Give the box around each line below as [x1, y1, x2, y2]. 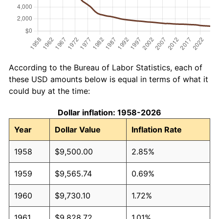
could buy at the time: [9, 86, 90, 96]
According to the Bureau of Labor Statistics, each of [9, 62, 202, 72]
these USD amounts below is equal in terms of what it [9, 74, 208, 84]
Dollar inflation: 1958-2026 [58, 107, 161, 117]
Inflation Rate [131, 124, 182, 134]
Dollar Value [55, 124, 101, 134]
